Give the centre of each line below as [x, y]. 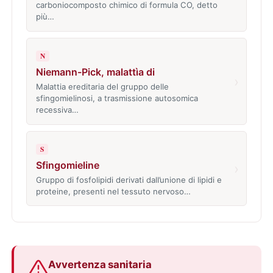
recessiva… [57, 110]
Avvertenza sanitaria [100, 264]
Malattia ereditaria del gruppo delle [102, 87]
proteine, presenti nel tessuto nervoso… [113, 191]
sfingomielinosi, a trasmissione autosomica [117, 98]
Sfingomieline [67, 165]
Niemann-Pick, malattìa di [95, 72]
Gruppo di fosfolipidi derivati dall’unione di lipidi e [129, 179]
